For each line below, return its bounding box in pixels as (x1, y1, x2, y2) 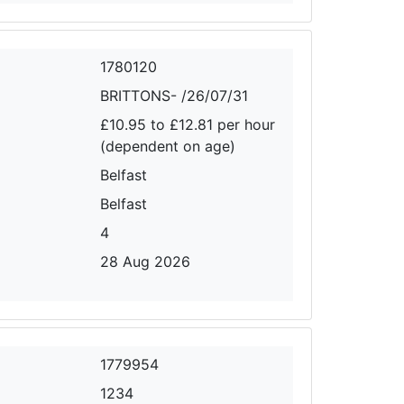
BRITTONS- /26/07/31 (100, 86, 249, 105)
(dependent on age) (100, 136, 236, 155)
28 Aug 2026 (100, 252, 191, 271)
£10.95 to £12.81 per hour (100, 115, 276, 133)
